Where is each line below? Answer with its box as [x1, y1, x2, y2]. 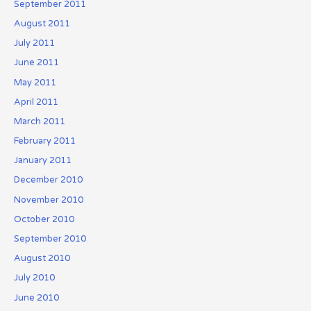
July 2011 [13, 37, 55, 49]
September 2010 [13, 233, 86, 245]
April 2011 [13, 96, 58, 108]
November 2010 [13, 194, 83, 205]
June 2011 [13, 57, 59, 69]
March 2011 [13, 115, 65, 127]
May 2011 [13, 76, 56, 88]
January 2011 [13, 155, 72, 167]
